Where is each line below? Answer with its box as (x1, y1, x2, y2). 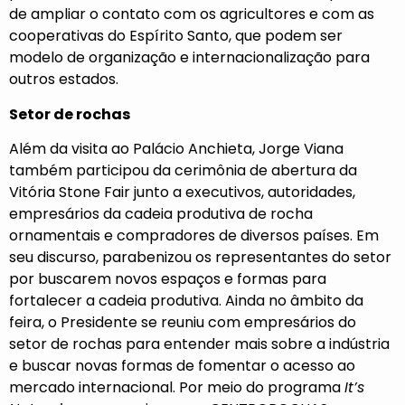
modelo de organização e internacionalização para (9, 47, 370, 69)
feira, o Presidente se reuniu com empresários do (9, 312, 356, 333)
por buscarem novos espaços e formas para (9, 268, 326, 289)
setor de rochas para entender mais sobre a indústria (9, 334, 390, 354)
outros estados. (9, 69, 118, 90)
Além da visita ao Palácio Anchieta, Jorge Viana (9, 138, 344, 159)
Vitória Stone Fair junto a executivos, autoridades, (9, 182, 355, 202)
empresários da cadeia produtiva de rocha (9, 203, 313, 224)
